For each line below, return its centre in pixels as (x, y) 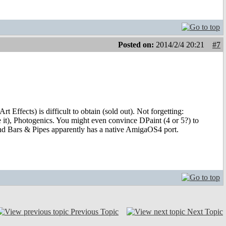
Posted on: (137, 45)
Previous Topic (95, 212)
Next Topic (205, 212)
